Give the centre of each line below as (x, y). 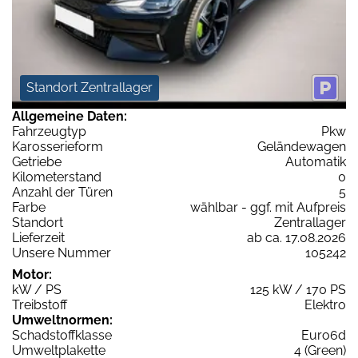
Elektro (325, 305)
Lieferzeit (38, 238)
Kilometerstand (57, 177)
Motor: (32, 275)
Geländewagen (302, 147)
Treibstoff (40, 305)
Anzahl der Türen (62, 193)
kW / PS (37, 290)
